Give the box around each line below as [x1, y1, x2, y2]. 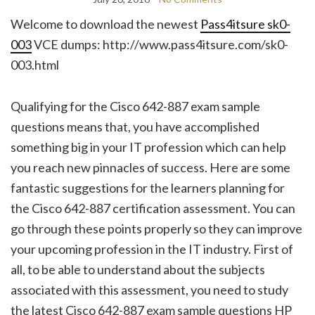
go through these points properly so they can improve [11, 220, 302, 236]
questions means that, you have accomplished [11, 118, 259, 134]
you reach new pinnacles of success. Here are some [11, 159, 290, 175]
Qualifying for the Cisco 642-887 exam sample [11, 98, 260, 114]
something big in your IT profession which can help [11, 139, 286, 155]
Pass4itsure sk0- [200, 15, 290, 32]
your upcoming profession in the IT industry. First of [11, 240, 293, 257]
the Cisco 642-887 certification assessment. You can [11, 200, 295, 216]
